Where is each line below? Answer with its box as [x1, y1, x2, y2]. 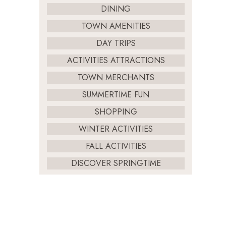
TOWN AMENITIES [81, 20, 150, 32]
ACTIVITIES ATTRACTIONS [67, 54, 165, 66]
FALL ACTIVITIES [85, 140, 146, 152]
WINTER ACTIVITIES [79, 123, 153, 135]
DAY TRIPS [96, 37, 136, 49]
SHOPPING [94, 106, 137, 118]
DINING [101, 3, 131, 15]
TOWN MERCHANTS [77, 72, 154, 83]
